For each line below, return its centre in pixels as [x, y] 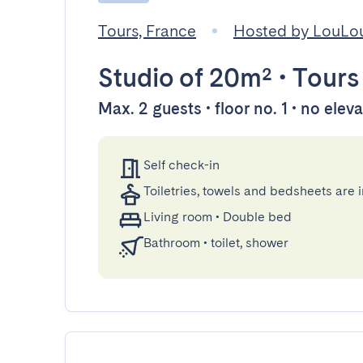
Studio [136, 77]
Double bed [257, 217]
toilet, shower [250, 243]
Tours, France [147, 31]
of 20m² [223, 77]
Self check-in [181, 165]
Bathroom [172, 243]
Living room [178, 217]
